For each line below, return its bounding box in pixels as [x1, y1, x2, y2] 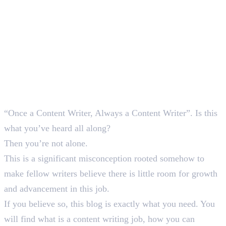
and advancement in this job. [4, 183, 112, 194]
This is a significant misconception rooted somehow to [4, 153, 204, 163]
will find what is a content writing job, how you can [4, 213, 195, 224]
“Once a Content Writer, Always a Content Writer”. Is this [4, 107, 217, 118]
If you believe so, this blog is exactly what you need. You [4, 198, 215, 209]
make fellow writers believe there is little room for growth [4, 168, 217, 179]
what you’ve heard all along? [4, 123, 113, 133]
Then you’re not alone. [4, 138, 90, 148]
